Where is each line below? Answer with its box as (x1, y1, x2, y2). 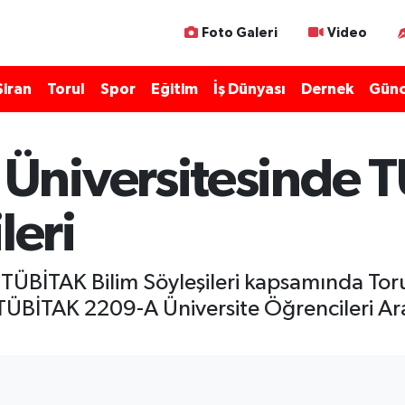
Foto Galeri (201, 25, 278, 40)
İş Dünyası (212, 81, 286, 98)
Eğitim (150, 81, 198, 98)
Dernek (300, 81, 353, 98)
